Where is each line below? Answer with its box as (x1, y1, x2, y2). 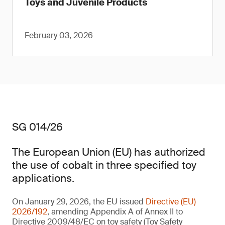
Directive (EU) (146, 196, 196, 207)
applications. (12, 171, 74, 185)
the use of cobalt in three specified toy (12, 158, 196, 172)
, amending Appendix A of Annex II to (47, 206, 183, 217)
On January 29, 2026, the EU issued (12, 196, 146, 207)
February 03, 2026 (25, 30, 93, 41)
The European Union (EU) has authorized (12, 145, 205, 159)
